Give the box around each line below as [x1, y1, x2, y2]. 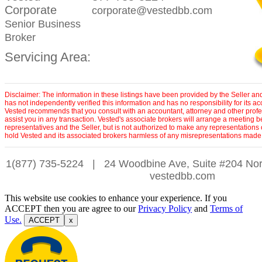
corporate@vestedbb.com [92, 5, 212, 16]
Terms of [210, 204, 243, 213]
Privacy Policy [138, 204, 192, 213]
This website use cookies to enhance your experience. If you [5, 193, 227, 203]
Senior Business [5, 18, 81, 30]
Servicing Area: [5, 50, 91, 64]
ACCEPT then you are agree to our [5, 204, 138, 213]
